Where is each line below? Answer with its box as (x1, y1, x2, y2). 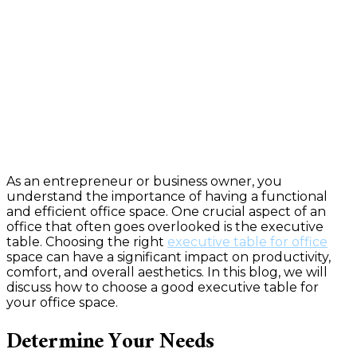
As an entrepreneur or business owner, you (6, 174, 282, 189)
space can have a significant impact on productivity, (6, 249, 331, 265)
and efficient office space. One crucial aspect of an (6, 204, 326, 219)
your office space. (6, 295, 118, 310)
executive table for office (167, 234, 328, 249)
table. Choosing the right (6, 234, 167, 249)
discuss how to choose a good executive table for (6, 280, 319, 295)
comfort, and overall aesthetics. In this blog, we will (6, 265, 328, 280)
